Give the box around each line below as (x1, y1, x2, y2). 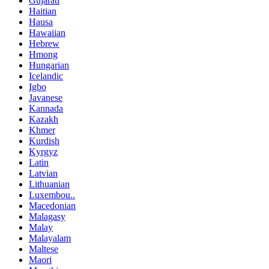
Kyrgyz (29, 147, 58, 157)
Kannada (29, 103, 63, 114)
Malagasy (29, 211, 65, 222)
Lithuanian (29, 179, 70, 190)
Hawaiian (29, 28, 65, 38)
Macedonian (29, 201, 76, 211)
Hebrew (29, 38, 59, 49)
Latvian (29, 168, 58, 179)
